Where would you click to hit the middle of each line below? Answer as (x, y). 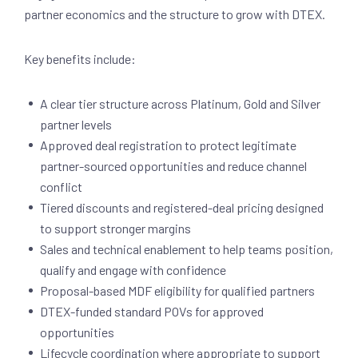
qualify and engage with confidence (134, 270)
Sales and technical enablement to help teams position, (187, 249)
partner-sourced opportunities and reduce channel (173, 166)
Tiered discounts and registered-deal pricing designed (182, 207)
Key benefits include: (81, 59)
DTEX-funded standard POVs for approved (152, 311)
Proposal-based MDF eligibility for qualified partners (179, 290)
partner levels (77, 124)
